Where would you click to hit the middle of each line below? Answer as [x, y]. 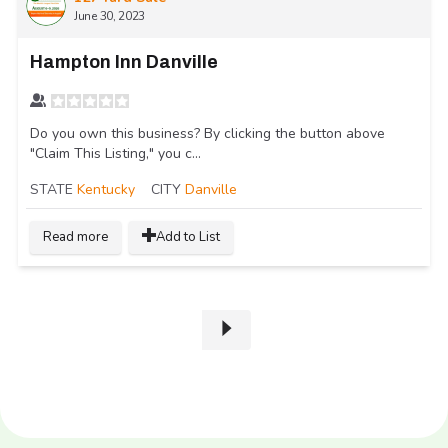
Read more [75, 236]
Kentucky [106, 189]
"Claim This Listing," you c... [115, 153]
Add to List [188, 236]
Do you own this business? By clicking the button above [207, 133]
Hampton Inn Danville [124, 61]
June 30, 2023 [110, 15]
